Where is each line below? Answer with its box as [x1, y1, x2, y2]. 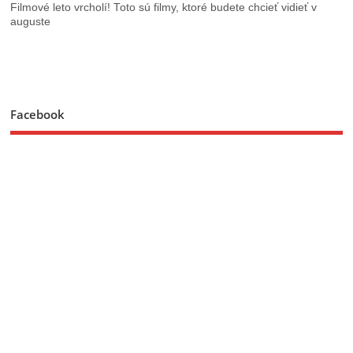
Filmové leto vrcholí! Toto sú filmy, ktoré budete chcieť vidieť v [10, 2, 318, 14]
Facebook [10, 106, 65, 123]
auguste [10, 16, 51, 28]
